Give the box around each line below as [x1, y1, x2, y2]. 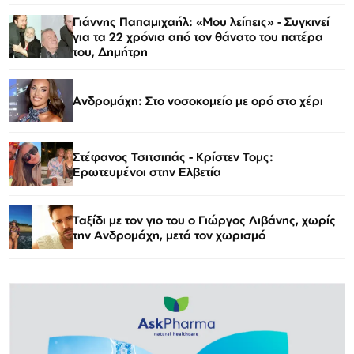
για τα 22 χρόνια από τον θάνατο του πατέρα [73, 29, 323, 45]
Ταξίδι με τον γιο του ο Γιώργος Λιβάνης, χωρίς [73, 212, 336, 228]
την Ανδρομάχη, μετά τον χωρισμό [73, 227, 265, 243]
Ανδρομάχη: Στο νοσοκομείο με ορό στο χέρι [73, 93, 323, 109]
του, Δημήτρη [73, 44, 148, 60]
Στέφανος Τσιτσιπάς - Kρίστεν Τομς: [73, 149, 273, 164]
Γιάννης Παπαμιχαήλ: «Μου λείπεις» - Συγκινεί [73, 14, 330, 30]
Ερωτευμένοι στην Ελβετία [73, 164, 221, 179]
